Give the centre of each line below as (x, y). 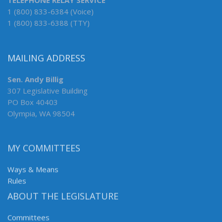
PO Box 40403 (33, 102)
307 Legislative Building (48, 91)
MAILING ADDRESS (46, 58)
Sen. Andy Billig (35, 80)
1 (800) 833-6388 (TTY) (49, 23)
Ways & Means (33, 170)
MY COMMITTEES (44, 149)
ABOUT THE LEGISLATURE (63, 197)
